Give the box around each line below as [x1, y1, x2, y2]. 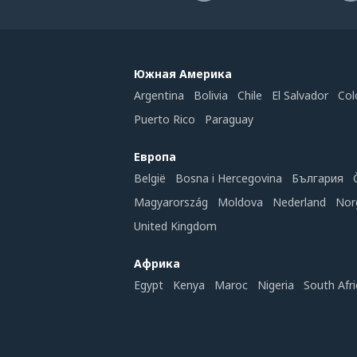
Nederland [273, 194, 326, 210]
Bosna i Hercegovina [175, 171, 282, 186]
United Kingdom [134, 218, 217, 233]
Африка [134, 256, 180, 271]
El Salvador [272, 88, 328, 103]
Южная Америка [134, 66, 232, 81]
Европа [134, 149, 176, 164]
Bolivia [194, 88, 228, 103]
